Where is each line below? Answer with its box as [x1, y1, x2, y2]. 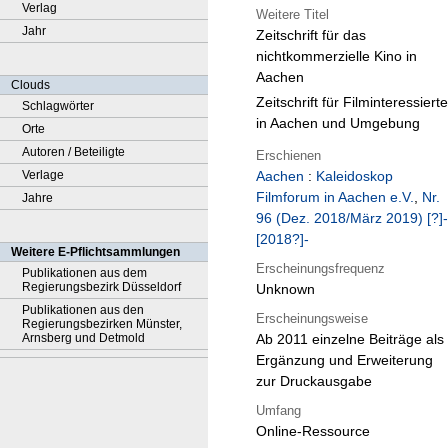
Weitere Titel [256, 6, 329, 22]
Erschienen [256, 147, 321, 163]
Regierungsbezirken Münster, [22, 317, 182, 331]
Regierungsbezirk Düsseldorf [22, 280, 181, 294]
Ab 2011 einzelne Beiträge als [256, 331, 444, 348]
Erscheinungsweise [256, 310, 368, 326]
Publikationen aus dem [22, 266, 147, 280]
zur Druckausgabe [256, 373, 372, 390]
